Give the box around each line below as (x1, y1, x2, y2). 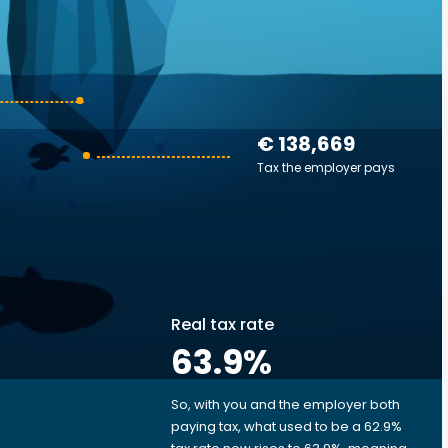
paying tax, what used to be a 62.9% (171, 417, 402, 436)
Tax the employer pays (257, 159, 395, 176)
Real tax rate (171, 313, 274, 336)
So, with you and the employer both (171, 395, 400, 414)
